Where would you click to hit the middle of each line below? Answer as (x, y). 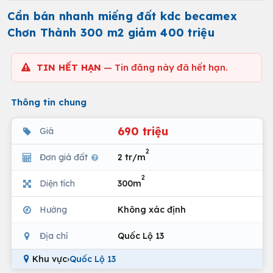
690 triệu (143, 131)
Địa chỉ (54, 236)
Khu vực (50, 259)
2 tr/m (132, 157)
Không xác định (152, 209)
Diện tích (57, 183)
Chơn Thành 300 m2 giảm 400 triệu (111, 33)
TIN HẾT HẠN (69, 67)
